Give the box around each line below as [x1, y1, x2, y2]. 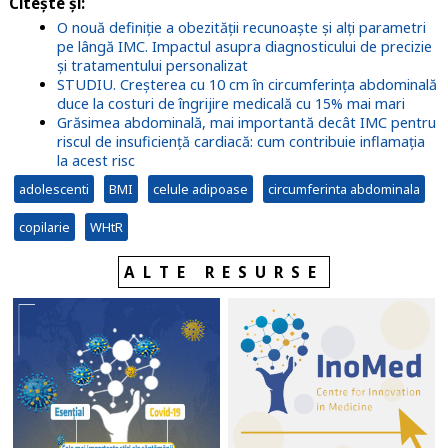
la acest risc [56, 151, 135, 171]
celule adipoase [152, 180, 248, 199]
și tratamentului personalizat [56, 56, 248, 76]
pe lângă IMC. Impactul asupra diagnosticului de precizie [56, 37, 432, 57]
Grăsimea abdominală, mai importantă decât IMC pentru [56, 113, 436, 133]
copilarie [18, 218, 70, 237]
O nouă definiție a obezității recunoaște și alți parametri [56, 18, 426, 38]
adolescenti [18, 180, 89, 199]
